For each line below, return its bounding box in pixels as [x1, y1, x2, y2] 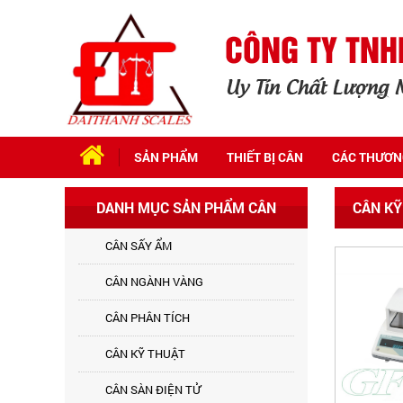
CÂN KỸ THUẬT [105, 345, 185, 362]
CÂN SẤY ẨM [105, 237, 172, 254]
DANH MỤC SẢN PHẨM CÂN [96, 198, 276, 217]
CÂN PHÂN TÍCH [105, 309, 190, 326]
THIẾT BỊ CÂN [227, 148, 303, 166]
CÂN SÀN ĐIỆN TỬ [105, 381, 201, 398]
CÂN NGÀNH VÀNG [105, 273, 203, 290]
